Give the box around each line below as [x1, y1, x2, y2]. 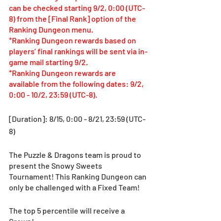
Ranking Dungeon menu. [9, 24, 93, 34]
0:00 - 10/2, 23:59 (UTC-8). [9, 89, 97, 99]
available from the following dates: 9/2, [9, 78, 145, 88]
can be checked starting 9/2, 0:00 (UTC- [9, 2, 145, 12]
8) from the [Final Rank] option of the [9, 13, 138, 23]
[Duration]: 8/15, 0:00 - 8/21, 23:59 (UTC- [9, 113, 146, 123]
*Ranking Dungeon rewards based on [9, 35, 138, 45]
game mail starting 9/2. [9, 57, 88, 67]
